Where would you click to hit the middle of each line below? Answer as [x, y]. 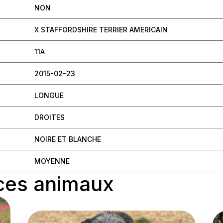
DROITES [50, 117]
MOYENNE [52, 161]
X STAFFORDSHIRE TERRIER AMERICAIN [101, 30]
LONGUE [49, 96]
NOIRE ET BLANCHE [68, 139]
